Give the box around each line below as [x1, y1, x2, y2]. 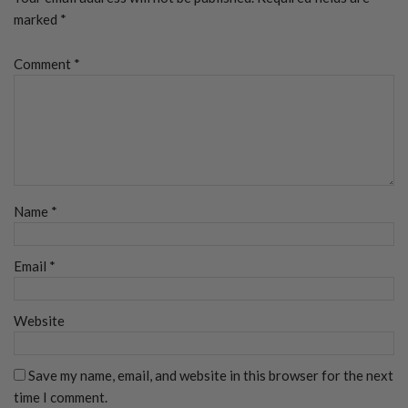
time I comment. [14, 388, 107, 405]
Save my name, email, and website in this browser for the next [28, 366, 393, 383]
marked [14, 10, 60, 27]
